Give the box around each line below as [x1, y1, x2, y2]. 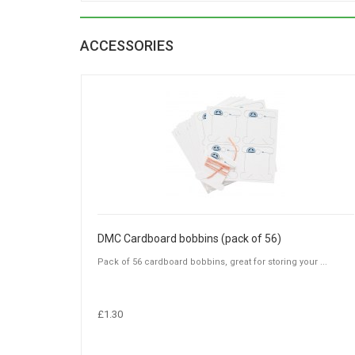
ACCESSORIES [80, 37, 174, 55]
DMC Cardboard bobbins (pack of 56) [97, 232, 281, 246]
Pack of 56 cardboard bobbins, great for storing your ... [97, 257, 327, 268]
